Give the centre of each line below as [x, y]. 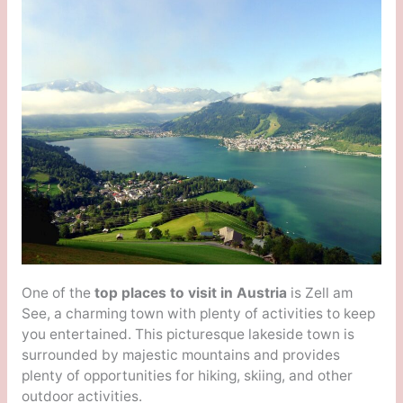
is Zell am [319, 292]
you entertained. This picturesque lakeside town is [188, 334]
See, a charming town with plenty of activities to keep [198, 313]
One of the [58, 292]
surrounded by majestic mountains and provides [180, 354]
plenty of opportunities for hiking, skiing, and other [187, 375]
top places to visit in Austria [190, 292]
